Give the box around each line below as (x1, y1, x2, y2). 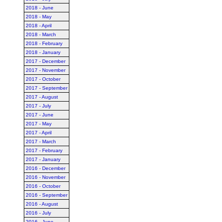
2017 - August (26, 94, 58, 100)
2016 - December (26, 166, 65, 171)
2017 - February (26, 148, 62, 153)
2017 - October (26, 76, 60, 82)
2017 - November (26, 67, 65, 73)
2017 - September (26, 85, 67, 91)
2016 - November (26, 174, 65, 180)
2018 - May (26, 14, 52, 19)
